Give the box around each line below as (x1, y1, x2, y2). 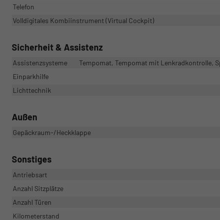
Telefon (13, 2, 34, 11)
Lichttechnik (13, 86, 51, 95)
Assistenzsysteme (13, 58, 67, 67)
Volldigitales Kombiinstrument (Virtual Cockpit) (13, 16, 154, 25)
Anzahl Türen (13, 198, 52, 207)
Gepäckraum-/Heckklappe (13, 128, 91, 137)
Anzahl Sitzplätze (13, 184, 63, 193)
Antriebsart (13, 170, 47, 179)
